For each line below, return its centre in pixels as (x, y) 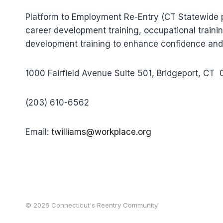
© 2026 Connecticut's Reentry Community (92, 205)
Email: (38, 132)
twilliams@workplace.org (101, 132)
